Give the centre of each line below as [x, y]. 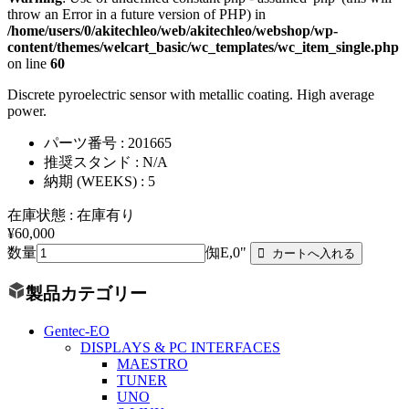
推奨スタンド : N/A [106, 162]
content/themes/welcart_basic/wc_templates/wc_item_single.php [203, 47]
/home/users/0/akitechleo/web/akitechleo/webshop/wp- [173, 30]
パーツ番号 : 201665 [108, 142]
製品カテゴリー [86, 294]
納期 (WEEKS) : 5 [100, 181]
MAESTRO [152, 364]
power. [27, 110]
